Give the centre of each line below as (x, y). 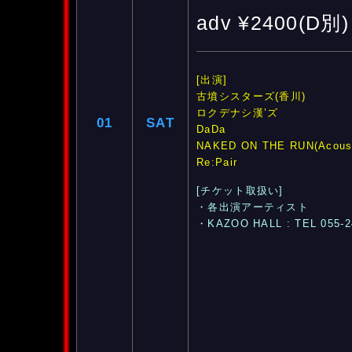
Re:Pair (217, 162)
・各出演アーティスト (253, 207)
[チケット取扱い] (240, 191)
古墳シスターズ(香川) (251, 96)
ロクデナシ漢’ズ (238, 113)
